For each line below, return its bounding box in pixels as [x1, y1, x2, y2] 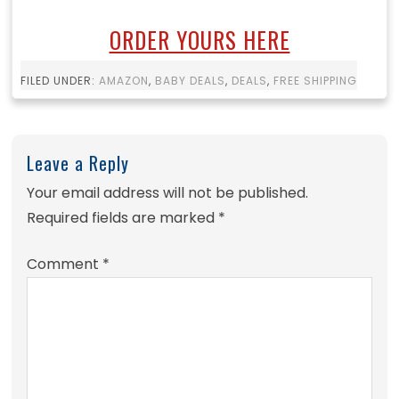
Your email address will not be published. [27, 182, 309, 203]
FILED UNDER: [20, 73, 99, 89]
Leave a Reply [27, 149, 130, 176]
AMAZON [98, 73, 149, 89]
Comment [27, 253, 103, 274]
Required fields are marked [27, 207, 219, 228]
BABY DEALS [154, 73, 225, 89]
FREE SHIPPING [273, 73, 357, 89]
